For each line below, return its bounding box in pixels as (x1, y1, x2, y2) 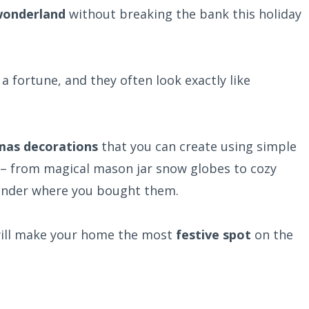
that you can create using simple (98, 138, 297, 155)
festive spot (176, 226, 251, 243)
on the (251, 226, 293, 243)
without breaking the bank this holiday (66, 6, 301, 23)
